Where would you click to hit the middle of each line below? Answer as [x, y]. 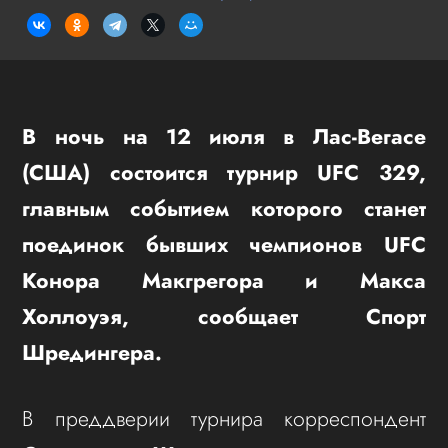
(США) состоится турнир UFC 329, [224, 172]
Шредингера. [92, 352]
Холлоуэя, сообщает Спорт [224, 316]
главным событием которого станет [224, 208]
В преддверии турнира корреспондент [224, 418]
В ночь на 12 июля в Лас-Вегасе [224, 136]
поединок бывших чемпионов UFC [224, 244]
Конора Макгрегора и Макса [224, 280]
